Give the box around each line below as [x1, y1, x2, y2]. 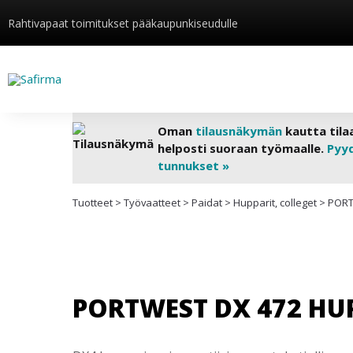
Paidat [191, 195, 222, 210]
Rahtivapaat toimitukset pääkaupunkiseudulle [8, 15, 238, 31]
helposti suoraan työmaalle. [157, 140, 327, 156]
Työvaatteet [124, 195, 180, 210]
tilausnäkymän [195, 123, 282, 139]
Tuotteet [72, 195, 113, 210]
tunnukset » [157, 158, 229, 173]
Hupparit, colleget [233, 195, 317, 210]
